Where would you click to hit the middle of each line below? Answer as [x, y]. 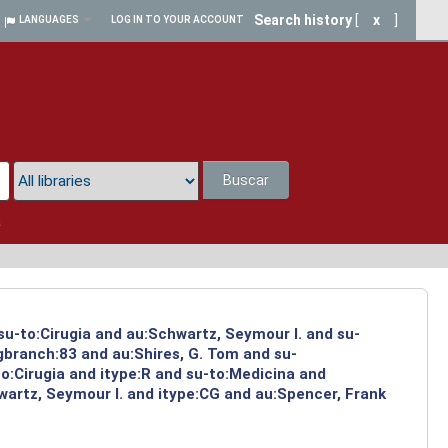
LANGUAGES [49, 19]
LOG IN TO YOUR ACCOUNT [177, 19]
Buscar [246, 180]
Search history [303, 20]
